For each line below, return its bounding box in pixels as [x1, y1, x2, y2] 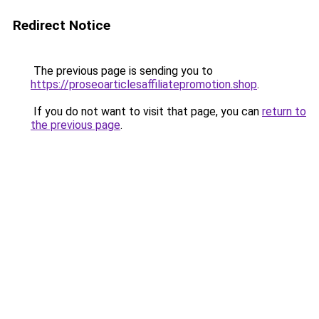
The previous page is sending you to [31, 64, 213, 78]
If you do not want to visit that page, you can [31, 105, 262, 118]
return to [262, 105, 306, 118]
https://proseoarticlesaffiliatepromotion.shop [31, 78, 257, 91]
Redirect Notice [13, 17, 110, 33]
